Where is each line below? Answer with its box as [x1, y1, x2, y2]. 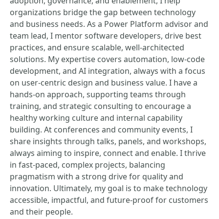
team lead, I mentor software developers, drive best [10, 30, 201, 41]
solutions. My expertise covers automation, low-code [10, 54, 205, 65]
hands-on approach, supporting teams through [10, 89, 186, 100]
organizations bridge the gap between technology [10, 7, 196, 18]
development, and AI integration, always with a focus [10, 66, 205, 76]
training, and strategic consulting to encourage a [10, 101, 191, 111]
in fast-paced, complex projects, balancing [10, 159, 165, 170]
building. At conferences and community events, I [10, 124, 193, 135]
